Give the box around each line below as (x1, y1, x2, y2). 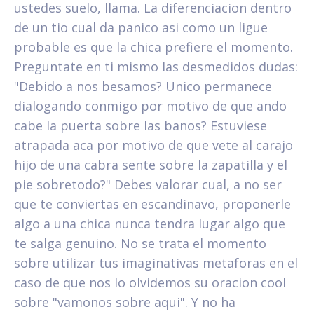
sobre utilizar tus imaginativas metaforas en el (14, 254, 298, 271)
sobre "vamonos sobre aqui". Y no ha (14, 293, 235, 310)
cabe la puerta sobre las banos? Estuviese (14, 116, 267, 134)
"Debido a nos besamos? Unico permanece (14, 77, 272, 95)
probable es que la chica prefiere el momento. (14, 38, 293, 55)
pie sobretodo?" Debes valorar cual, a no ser (14, 175, 282, 193)
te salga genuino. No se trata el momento (14, 234, 266, 252)
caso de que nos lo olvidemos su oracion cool (14, 273, 286, 291)
